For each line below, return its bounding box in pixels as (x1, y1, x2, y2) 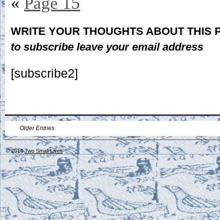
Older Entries (20, 125, 55, 132)
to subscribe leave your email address (11, 41, 203, 54)
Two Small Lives (25, 148, 63, 154)
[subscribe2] (11, 66, 78, 81)
